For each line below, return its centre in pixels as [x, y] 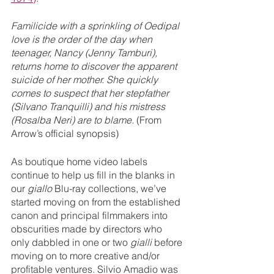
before [168, 243]
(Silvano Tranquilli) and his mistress [89, 107]
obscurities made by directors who [88, 229]
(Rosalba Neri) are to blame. [74, 120]
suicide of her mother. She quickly [86, 80]
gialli [141, 243]
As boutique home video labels [80, 162]
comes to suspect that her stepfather [91, 93]
